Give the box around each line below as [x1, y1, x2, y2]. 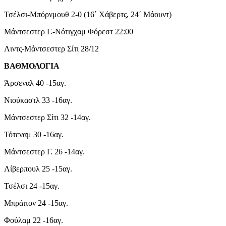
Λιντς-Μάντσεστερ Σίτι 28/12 [4, 44, 99, 53]
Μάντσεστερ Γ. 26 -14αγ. [4, 147, 85, 156]
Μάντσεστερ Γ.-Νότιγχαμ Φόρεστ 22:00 [4, 27, 133, 36]
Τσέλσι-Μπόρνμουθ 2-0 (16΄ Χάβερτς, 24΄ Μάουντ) [4, 10, 172, 19]
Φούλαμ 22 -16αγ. [4, 215, 63, 224]
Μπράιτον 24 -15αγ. [4, 198, 68, 207]
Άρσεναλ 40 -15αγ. [4, 78, 66, 87]
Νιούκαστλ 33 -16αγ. [4, 95, 72, 104]
